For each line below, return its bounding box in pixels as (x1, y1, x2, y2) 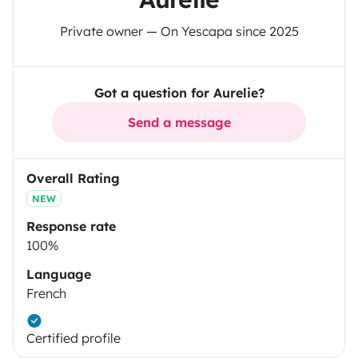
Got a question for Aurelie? (93, 85, 265, 101)
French (26, 285, 66, 302)
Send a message (127, 114, 231, 131)
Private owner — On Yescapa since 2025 (59, 23, 299, 40)
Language (26, 266, 91, 283)
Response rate (26, 218, 116, 235)
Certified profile (26, 330, 121, 347)
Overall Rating (26, 170, 120, 187)
